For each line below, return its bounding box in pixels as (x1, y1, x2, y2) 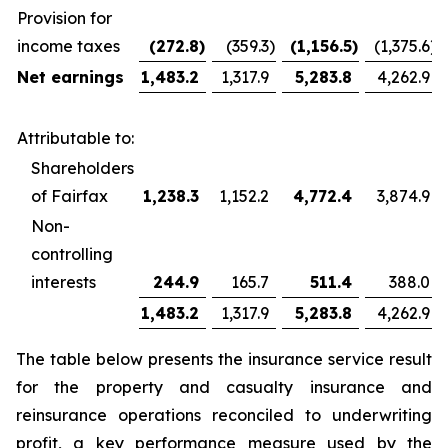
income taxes (17, 36, 120, 56)
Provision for (17, 8, 112, 28)
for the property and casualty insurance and (16, 377, 432, 397)
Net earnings (17, 67, 124, 87)
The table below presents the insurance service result (16, 349, 432, 369)
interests (31, 272, 96, 292)
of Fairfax (31, 186, 108, 206)
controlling (31, 244, 113, 264)
